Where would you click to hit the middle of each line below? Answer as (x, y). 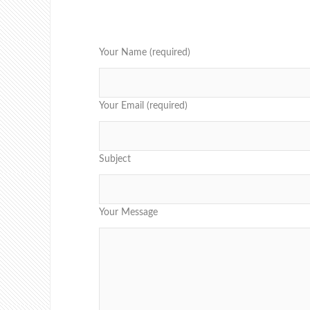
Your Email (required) (143, 106)
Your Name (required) (145, 53)
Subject (115, 159)
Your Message (128, 213)
